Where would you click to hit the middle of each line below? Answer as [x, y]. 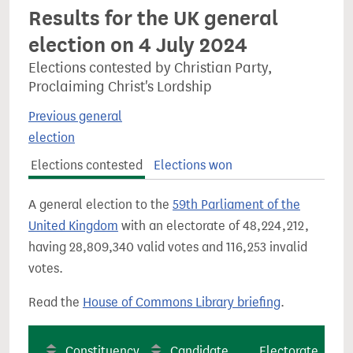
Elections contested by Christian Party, [150, 68]
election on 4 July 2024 [138, 45]
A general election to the [100, 204]
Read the [56, 302]
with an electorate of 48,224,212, [214, 226]
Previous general [75, 116]
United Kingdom [73, 226]
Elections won [193, 165]
